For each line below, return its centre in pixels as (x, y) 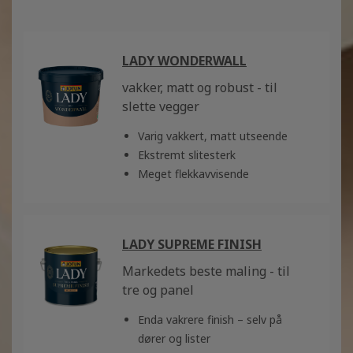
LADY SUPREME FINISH (192, 245)
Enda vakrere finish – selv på (210, 320)
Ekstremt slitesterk (187, 155)
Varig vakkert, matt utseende (213, 136)
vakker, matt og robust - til (200, 88)
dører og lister (174, 339)
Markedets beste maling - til (206, 271)
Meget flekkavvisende (193, 174)
